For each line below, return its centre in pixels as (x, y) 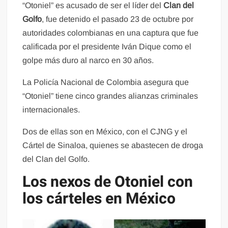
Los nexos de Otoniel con (108, 182)
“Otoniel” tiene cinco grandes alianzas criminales (110, 96)
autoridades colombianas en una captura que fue (111, 33)
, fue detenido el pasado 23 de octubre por (118, 19)
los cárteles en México (99, 199)
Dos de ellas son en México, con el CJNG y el (105, 132)
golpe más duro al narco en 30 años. (88, 61)
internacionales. (51, 110)
